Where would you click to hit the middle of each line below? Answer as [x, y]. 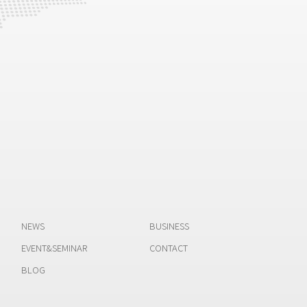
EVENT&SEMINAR [54, 248]
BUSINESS [169, 226]
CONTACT [168, 248]
